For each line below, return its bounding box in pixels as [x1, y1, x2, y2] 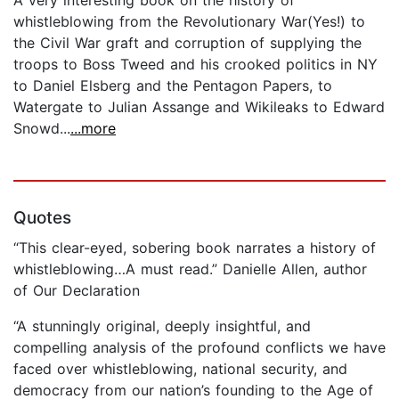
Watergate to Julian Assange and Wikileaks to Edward [13, 97, 385, 116]
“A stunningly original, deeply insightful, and [13, 316, 311, 335]
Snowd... [13, 118, 70, 137]
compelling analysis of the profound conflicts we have [13, 338, 386, 356]
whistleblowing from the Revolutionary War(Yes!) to [13, 12, 365, 30]
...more [70, 118, 116, 137]
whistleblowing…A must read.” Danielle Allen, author [13, 259, 367, 278]
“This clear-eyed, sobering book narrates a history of [13, 238, 376, 256]
